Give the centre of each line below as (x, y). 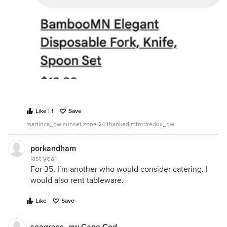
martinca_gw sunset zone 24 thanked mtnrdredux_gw (100, 125)
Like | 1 (45, 111)
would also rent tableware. (77, 181)
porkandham (53, 149)
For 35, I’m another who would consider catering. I (119, 169)
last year (44, 159)
